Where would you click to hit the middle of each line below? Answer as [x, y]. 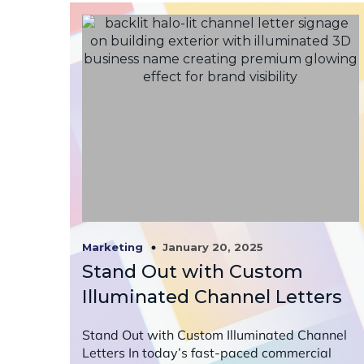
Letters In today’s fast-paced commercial [207, 353]
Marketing [113, 247]
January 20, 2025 [213, 247]
